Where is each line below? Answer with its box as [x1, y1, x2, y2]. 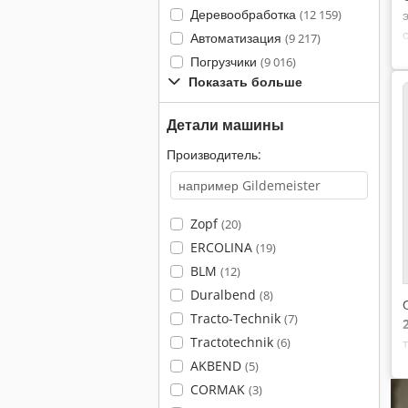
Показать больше [189, 73, 302, 90]
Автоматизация [189, 29, 285, 46]
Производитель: [167, 146, 261, 163]
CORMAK [189, 381, 249, 398]
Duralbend [189, 286, 260, 303]
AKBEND [189, 357, 245, 374]
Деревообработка [189, 5, 300, 23]
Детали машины [167, 115, 284, 135]
